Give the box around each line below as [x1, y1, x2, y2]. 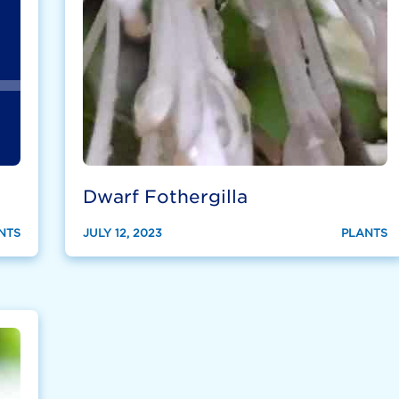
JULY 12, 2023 [83, 225, 163, 240]
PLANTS [340, 225, 387, 240]
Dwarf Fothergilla [83, 185, 248, 207]
